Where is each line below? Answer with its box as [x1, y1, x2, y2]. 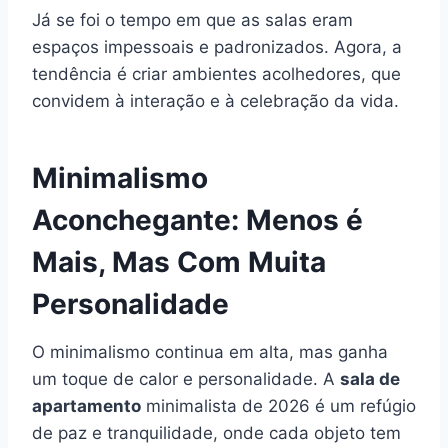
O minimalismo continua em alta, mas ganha [32, 341, 388, 362]
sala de [340, 368, 400, 389]
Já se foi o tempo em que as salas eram [32, 9, 353, 30]
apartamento [32, 395, 141, 416]
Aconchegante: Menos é [32, 202, 363, 237]
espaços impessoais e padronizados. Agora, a [32, 36, 402, 57]
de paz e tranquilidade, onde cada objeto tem [32, 422, 401, 443]
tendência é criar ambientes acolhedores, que [32, 63, 401, 84]
